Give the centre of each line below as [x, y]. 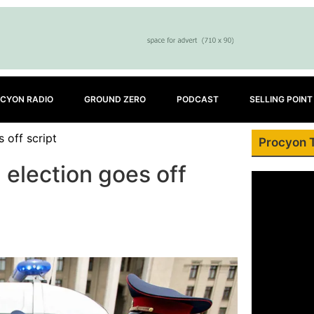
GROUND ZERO [115, 99]
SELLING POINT [281, 99]
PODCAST [198, 99]
